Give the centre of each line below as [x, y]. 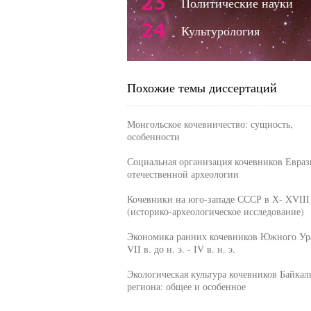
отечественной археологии [183, 174]
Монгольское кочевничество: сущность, [210, 124]
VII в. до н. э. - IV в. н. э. [181, 249]
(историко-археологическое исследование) [215, 211]
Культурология [220, 31]
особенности [153, 136]
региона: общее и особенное [186, 286]
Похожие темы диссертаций [202, 87]
